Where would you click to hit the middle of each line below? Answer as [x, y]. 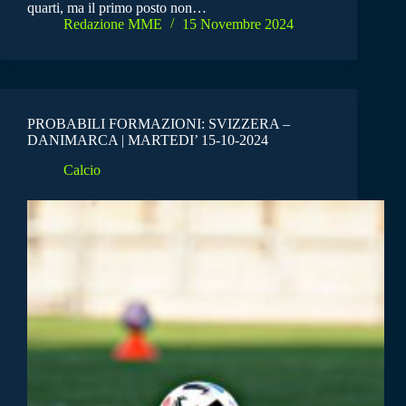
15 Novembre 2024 [238, 24]
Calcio [82, 169]
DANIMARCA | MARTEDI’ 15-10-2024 [148, 140]
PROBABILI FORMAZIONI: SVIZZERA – [159, 124]
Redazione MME [113, 24]
